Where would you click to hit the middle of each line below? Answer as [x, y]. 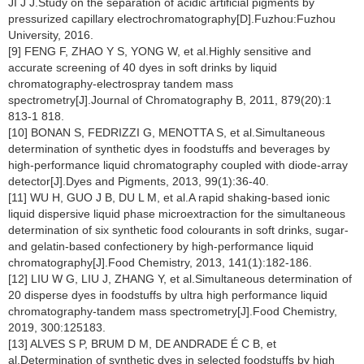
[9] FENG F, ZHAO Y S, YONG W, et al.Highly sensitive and [160, 51]
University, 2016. [51, 35]
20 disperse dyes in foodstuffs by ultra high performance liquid [168, 295]
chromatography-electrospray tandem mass [121, 84]
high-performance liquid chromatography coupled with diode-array [178, 165]
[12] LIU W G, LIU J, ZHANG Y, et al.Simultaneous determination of [180, 279]
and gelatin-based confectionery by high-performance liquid [161, 246]
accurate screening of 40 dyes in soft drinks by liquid [143, 67]
